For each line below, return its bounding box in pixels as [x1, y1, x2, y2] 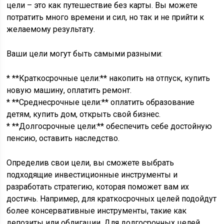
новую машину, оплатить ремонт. [6, 85, 132, 95]
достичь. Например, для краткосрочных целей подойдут [6, 194, 217, 203]
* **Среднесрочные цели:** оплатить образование [6, 97, 195, 107]
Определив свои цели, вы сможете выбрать [6, 158, 174, 167]
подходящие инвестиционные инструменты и [6, 170, 178, 179]
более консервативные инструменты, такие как [6, 206, 187, 215]
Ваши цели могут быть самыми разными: [6, 49, 163, 58]
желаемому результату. [6, 24, 95, 34]
